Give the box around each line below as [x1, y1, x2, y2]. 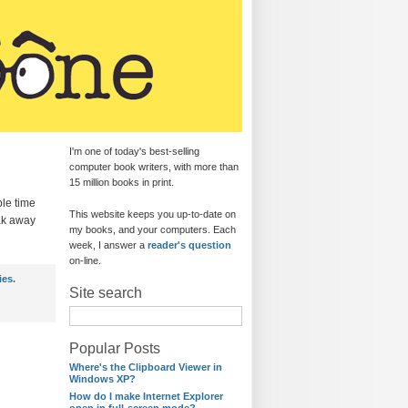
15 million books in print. [69, 177, 174, 188]
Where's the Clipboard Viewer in [69, 362, 222, 372]
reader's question [148, 240, 231, 250]
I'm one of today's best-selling [69, 146, 199, 157]
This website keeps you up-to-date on [69, 209, 236, 219]
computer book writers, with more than [69, 161, 239, 172]
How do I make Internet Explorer [69, 391, 223, 402]
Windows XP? [69, 373, 136, 384]
